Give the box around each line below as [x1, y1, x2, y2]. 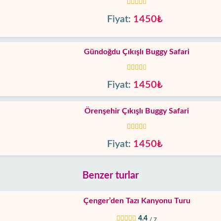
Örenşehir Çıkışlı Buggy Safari [84, 107, 189, 115]
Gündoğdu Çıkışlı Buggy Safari [84, 48, 189, 56]
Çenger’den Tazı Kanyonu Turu [83, 197, 190, 205]
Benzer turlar [82, 171, 139, 181]
